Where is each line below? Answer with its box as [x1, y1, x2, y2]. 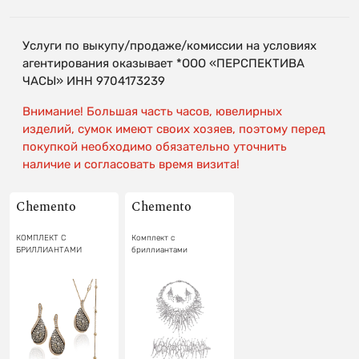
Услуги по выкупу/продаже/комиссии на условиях [22, 38, 317, 53]
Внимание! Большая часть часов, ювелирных [22, 103, 282, 119]
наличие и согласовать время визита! [22, 156, 240, 171]
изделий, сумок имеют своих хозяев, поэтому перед [22, 121, 325, 136]
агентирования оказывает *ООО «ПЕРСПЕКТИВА [22, 55, 305, 71]
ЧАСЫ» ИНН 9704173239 [22, 73, 165, 88]
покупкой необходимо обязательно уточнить [22, 139, 287, 154]
